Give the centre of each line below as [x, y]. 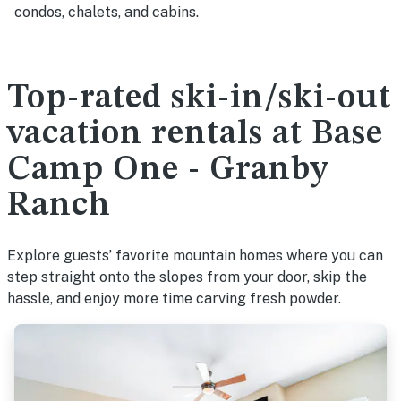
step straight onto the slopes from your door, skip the [187, 277]
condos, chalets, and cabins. [107, 12]
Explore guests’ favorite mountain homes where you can [195, 256]
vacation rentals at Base [195, 134]
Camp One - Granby [168, 170]
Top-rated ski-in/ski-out [199, 98]
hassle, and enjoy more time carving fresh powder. [174, 299]
